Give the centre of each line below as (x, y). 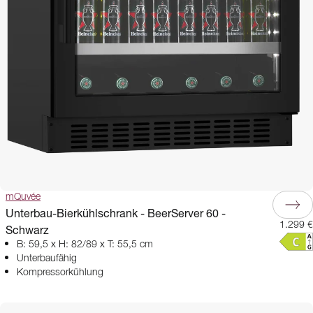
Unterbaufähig (47, 259)
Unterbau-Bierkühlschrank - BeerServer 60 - (116, 213)
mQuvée (23, 197)
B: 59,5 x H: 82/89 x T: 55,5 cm (85, 245)
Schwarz (27, 230)
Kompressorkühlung (60, 272)
